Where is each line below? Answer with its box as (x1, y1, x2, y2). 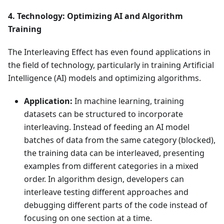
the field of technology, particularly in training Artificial (8, 59, 214, 71)
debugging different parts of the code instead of (24, 199, 207, 211)
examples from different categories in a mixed (24, 160, 198, 172)
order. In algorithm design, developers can (24, 173, 184, 185)
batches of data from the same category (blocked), (24, 134, 215, 146)
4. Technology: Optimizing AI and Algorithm (8, 10, 183, 22)
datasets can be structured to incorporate (24, 108, 183, 120)
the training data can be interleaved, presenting (24, 147, 204, 159)
